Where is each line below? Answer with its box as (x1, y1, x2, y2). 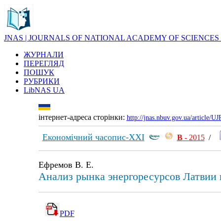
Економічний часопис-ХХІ (42, 132, 145, 142)
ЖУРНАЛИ (24, 50, 64, 59)
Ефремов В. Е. (38, 160, 94, 170)
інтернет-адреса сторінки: (38, 113, 127, 121)
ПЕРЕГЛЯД (24, 59, 64, 68)
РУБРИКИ (24, 77, 60, 85)
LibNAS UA (24, 86, 65, 94)
